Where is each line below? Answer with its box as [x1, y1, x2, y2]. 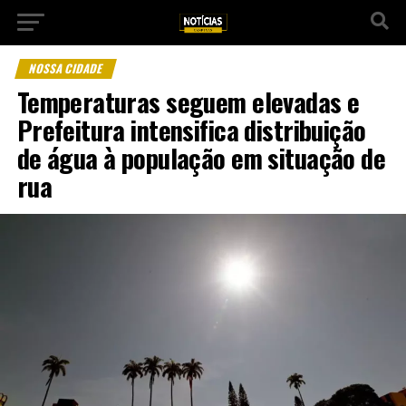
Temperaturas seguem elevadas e [16, 82, 360, 121]
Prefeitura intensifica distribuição [16, 111, 366, 149]
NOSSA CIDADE [26, 60, 105, 77]
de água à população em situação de [16, 139, 386, 177]
